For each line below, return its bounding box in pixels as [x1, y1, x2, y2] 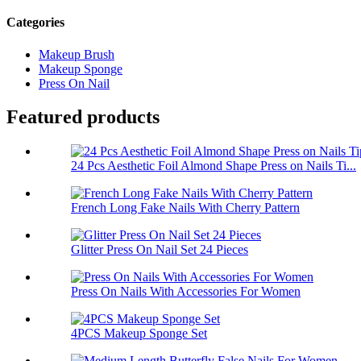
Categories [6, 15, 64, 30]
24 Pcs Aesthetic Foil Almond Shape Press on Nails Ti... [71, 159, 356, 173]
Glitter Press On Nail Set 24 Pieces [71, 243, 248, 257]
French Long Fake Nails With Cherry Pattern [71, 201, 300, 215]
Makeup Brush [39, 47, 114, 61]
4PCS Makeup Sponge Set [71, 326, 207, 341]
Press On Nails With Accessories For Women [71, 284, 301, 299]
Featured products [6, 106, 160, 128]
